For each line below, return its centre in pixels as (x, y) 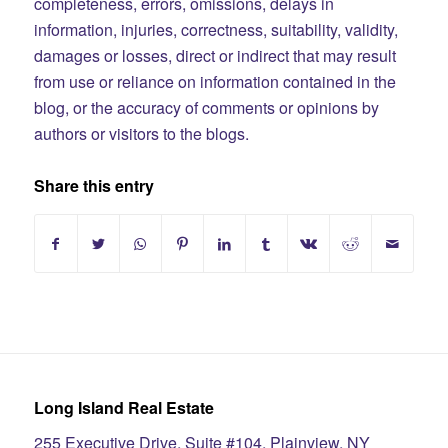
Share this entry (93, 185)
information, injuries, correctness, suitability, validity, (215, 29)
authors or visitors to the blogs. (141, 133)
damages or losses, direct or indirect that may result (214, 55)
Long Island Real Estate (123, 407)
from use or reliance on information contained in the (214, 81)
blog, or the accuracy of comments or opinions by (206, 107)
